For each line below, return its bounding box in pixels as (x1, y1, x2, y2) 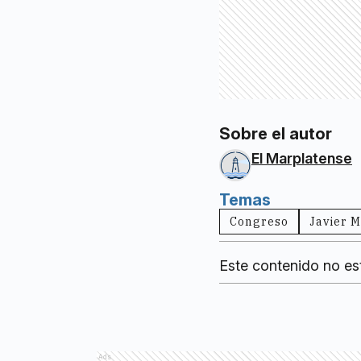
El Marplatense (251, 149, 352, 167)
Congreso (230, 214, 288, 229)
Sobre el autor (219, 123, 332, 143)
